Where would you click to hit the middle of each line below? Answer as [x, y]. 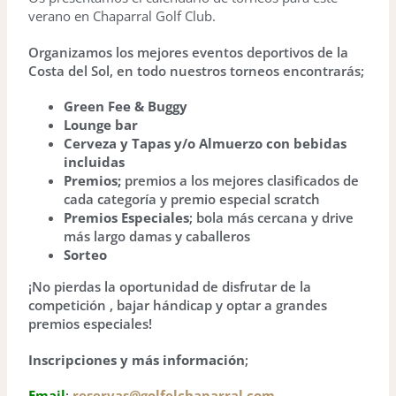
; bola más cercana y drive [271, 217]
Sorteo [85, 255]
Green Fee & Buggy [126, 106]
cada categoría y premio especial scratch [192, 199]
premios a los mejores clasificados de [242, 180]
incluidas [94, 162]
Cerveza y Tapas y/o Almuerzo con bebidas [205, 143]
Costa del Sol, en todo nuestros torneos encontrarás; [196, 70]
